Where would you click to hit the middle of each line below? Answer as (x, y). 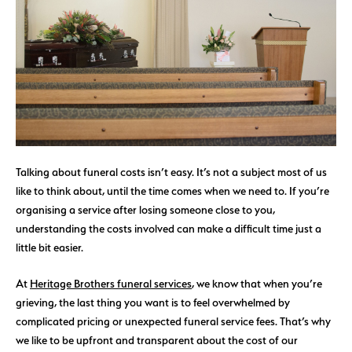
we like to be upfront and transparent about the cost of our (157, 340)
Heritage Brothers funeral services (111, 284)
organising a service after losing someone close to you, (145, 209)
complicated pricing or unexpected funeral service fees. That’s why (173, 321)
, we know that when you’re (257, 284)
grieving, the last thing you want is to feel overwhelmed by (153, 302)
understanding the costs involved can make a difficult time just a (169, 228)
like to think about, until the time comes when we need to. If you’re (172, 190)
